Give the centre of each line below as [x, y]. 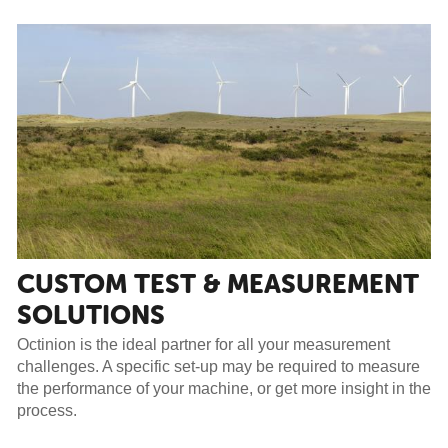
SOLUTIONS [90, 315]
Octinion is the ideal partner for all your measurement [203, 344]
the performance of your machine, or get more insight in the [223, 388]
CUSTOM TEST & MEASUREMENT [217, 284]
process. [46, 410]
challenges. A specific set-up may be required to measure [218, 366]
